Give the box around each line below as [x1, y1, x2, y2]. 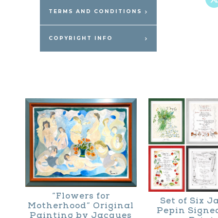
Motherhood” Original [28, 200, 134, 211]
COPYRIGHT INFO [49, 35, 113, 41]
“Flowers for [52, 190, 110, 201]
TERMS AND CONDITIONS [49, 8, 142, 15]
